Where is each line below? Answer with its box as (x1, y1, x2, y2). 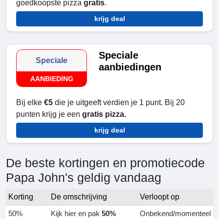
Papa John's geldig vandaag (6, 171, 161, 185)
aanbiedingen (99, 62, 162, 73)
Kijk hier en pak (51, 209, 102, 218)
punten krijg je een (16, 110, 82, 119)
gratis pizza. (82, 110, 126, 119)
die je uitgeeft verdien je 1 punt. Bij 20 (53, 98, 185, 107)
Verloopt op (140, 193, 179, 201)
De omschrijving (51, 193, 107, 201)
